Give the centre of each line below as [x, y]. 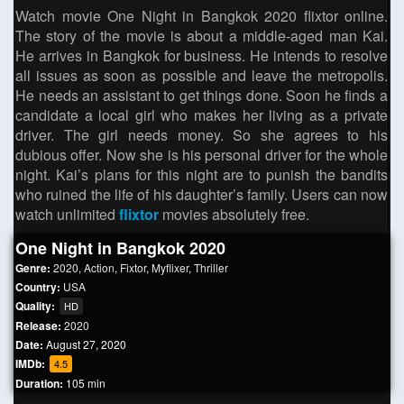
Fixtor [133, 267]
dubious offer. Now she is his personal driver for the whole [202, 155]
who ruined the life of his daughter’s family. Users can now [202, 194]
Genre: [34, 268]
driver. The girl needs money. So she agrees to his [202, 135]
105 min [86, 383]
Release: [40, 326]
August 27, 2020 [85, 344]
